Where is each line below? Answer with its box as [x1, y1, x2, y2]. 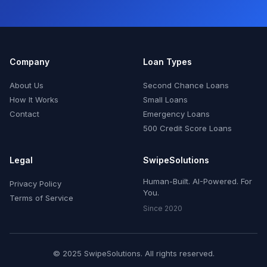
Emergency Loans [143, 109, 210, 119]
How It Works [10, 95, 58, 105]
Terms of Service [10, 193, 73, 203]
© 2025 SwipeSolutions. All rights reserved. [52, 249, 215, 259]
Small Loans [143, 95, 188, 105]
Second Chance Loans [143, 80, 229, 91]
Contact [10, 109, 39, 119]
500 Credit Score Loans [143, 123, 232, 133]
